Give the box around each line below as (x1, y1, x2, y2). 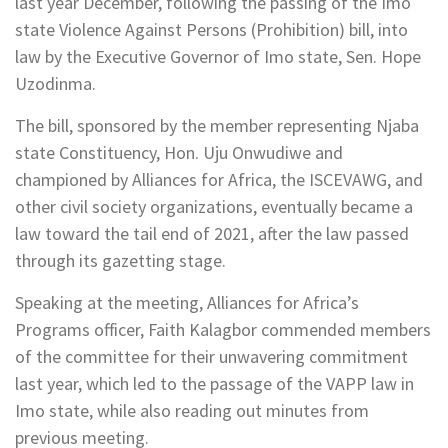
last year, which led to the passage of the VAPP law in (15, 372, 414, 396)
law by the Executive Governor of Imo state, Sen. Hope (15, 45, 421, 69)
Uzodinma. (15, 72, 96, 96)
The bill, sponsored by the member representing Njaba (15, 114, 419, 138)
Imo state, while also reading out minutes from (15, 399, 369, 423)
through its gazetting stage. (15, 249, 226, 273)
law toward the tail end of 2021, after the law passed (15, 222, 409, 246)
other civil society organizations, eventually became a (15, 195, 413, 219)
